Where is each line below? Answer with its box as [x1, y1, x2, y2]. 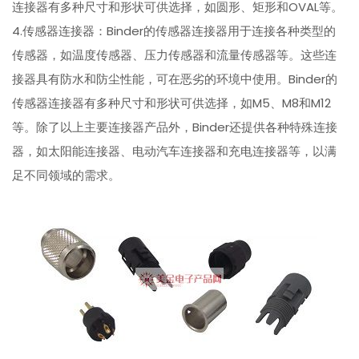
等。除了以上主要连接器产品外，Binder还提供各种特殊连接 [12, 119, 338, 136]
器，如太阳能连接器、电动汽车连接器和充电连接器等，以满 [12, 143, 337, 160]
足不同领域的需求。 [12, 167, 121, 184]
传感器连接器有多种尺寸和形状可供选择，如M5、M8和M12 [12, 95, 332, 112]
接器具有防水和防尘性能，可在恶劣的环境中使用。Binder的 [12, 71, 338, 88]
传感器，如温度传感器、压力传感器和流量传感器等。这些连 [12, 46, 337, 64]
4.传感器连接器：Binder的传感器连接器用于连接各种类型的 [12, 22, 337, 40]
